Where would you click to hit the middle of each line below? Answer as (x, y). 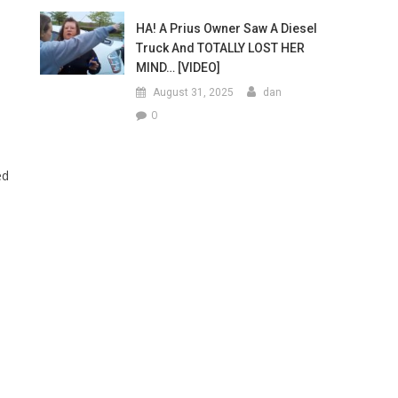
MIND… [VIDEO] (178, 68)
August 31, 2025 (193, 92)
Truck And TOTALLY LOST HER (220, 48)
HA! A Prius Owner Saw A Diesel (226, 28)
